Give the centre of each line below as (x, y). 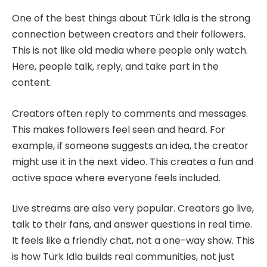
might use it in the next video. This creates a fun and (133, 162)
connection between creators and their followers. (129, 35)
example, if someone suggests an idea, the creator (130, 145)
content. (32, 83)
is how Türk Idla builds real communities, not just (123, 257)
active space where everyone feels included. (116, 178)
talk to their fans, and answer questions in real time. (132, 225)
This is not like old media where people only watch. (130, 51)
